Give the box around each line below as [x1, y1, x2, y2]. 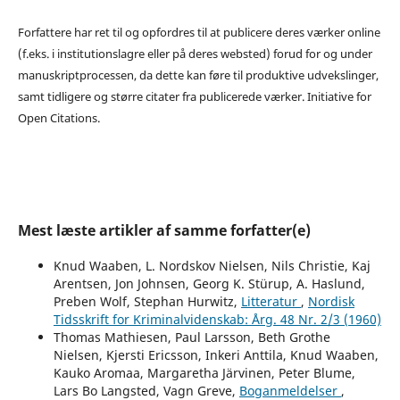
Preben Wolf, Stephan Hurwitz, [53, 292, 241, 310]
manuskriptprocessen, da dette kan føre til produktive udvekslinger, [17, 66, 379, 83]
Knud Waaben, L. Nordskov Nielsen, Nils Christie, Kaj [53, 256, 371, 274]
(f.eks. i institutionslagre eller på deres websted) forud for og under [17, 45, 372, 62]
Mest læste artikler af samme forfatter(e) [17, 220, 311, 240]
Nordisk [307, 292, 354, 310]
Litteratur [240, 292, 301, 310]
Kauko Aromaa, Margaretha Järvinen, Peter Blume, [53, 363, 355, 381]
